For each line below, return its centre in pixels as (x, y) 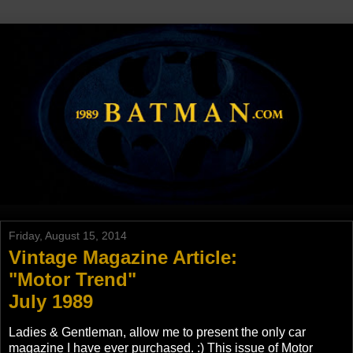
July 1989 (51, 301)
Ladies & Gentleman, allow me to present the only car (157, 333)
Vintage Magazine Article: (123, 257)
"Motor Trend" (72, 279)
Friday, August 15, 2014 (68, 235)
